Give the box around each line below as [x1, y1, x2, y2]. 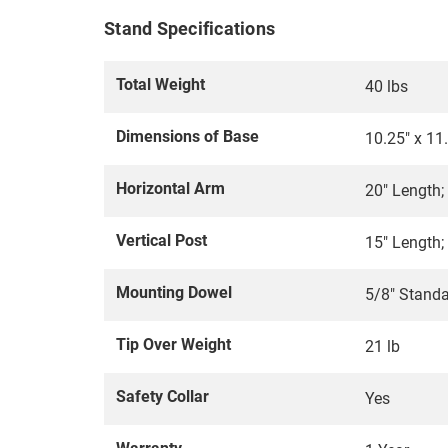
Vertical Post [116, 231, 207, 251]
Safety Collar [116, 387, 209, 407]
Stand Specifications [104, 18, 275, 40]
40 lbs [365, 77, 408, 97]
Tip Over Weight [116, 335, 231, 355]
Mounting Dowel [116, 283, 232, 303]
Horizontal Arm [116, 179, 225, 199]
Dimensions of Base [116, 127, 259, 147]
